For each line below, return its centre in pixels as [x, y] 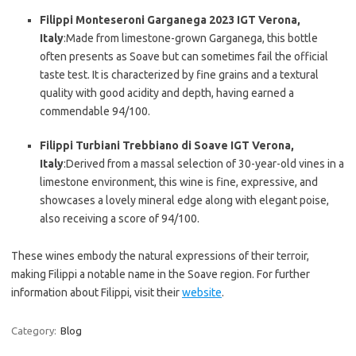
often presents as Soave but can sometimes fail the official [184, 56]
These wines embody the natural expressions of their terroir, [160, 256]
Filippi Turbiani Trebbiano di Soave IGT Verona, [167, 145]
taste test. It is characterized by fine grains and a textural [179, 75]
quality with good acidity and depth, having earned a [167, 93]
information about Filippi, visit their [97, 292]
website [202, 292]
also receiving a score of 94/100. [120, 219]
